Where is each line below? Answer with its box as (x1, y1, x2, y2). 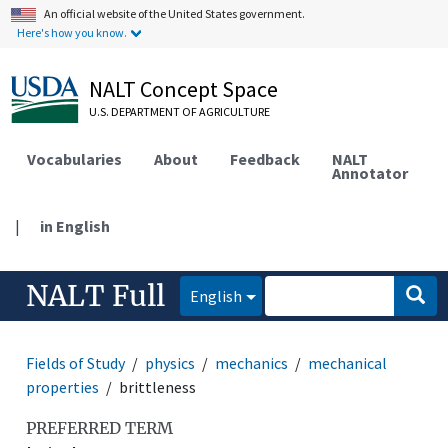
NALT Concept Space (89, 75, 279, 103)
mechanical (308, 352, 388, 373)
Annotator (332, 162, 409, 183)
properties (26, 376, 100, 397)
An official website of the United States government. (44, 6, 306, 21)
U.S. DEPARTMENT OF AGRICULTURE (89, 104, 271, 119)
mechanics (215, 352, 289, 373)
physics (145, 352, 196, 373)
